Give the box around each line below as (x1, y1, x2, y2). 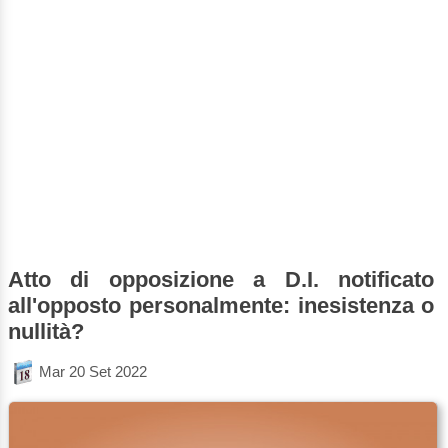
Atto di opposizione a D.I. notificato (8, 267, 435, 293)
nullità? (8, 319, 84, 345)
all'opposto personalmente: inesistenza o (8, 293, 435, 319)
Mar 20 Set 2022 (39, 363, 147, 381)
